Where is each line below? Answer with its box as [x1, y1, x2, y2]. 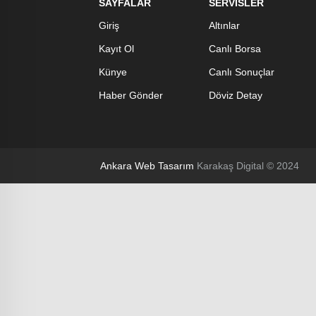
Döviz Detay [209, 90, 262, 101]
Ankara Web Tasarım [100, 160, 194, 171]
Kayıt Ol [99, 43, 134, 54]
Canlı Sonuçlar [209, 66, 274, 78]
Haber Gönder [99, 90, 163, 101]
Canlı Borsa [209, 43, 261, 54]
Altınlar [209, 20, 240, 31]
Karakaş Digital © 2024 [194, 160, 299, 171]
